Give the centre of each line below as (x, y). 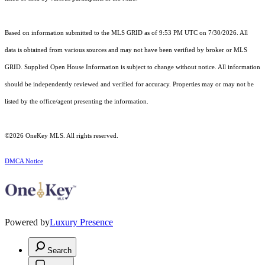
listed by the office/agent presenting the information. (77, 101)
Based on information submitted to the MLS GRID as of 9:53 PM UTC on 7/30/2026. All (126, 33)
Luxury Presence (81, 222)
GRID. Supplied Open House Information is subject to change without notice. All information (132, 67)
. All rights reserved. (91, 135)
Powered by (27, 222)
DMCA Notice (24, 161)
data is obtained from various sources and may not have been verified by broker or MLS (126, 50)
